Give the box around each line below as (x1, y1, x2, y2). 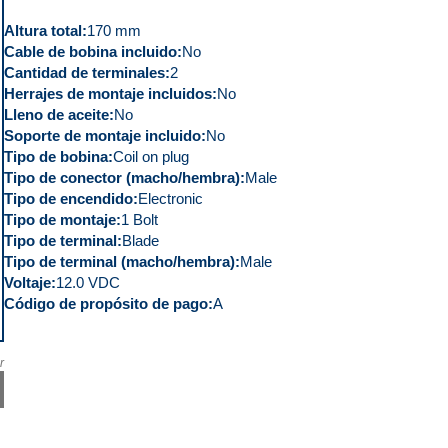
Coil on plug (112, 147, 189, 165)
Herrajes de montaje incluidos (3, 84, 212, 102)
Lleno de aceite (3, 105, 109, 123)
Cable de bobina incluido (3, 42, 177, 60)
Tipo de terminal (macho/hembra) (3, 252, 235, 270)
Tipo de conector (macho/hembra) (3, 168, 240, 186)
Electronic (137, 189, 203, 207)
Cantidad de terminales (3, 63, 165, 81)
